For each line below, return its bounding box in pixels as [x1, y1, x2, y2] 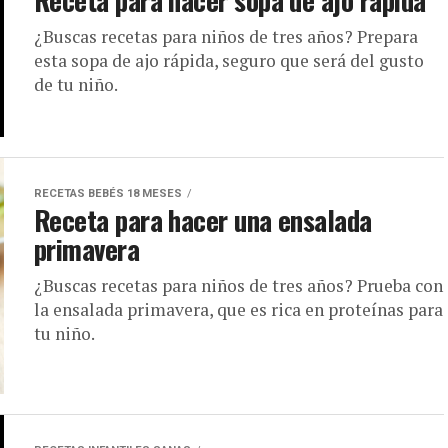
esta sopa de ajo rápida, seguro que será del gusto [34, 49, 424, 73]
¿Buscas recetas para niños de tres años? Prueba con [34, 274, 443, 298]
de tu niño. [34, 73, 118, 97]
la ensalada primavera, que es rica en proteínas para [34, 298, 443, 322]
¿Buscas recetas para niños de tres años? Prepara [34, 25, 418, 49]
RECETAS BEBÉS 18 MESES [34, 187, 182, 201]
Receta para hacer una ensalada [34, 200, 372, 241]
